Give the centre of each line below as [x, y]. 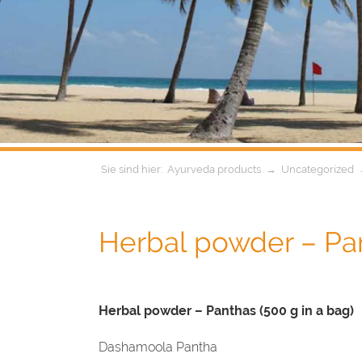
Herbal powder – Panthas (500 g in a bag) [226, 311]
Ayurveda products [214, 170]
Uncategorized [318, 170]
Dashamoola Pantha [158, 347]
